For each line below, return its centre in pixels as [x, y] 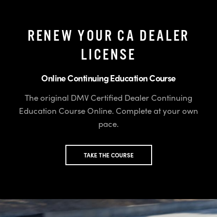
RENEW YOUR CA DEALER [108, 37]
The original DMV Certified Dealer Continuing [108, 97]
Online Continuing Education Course [108, 78]
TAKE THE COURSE [108, 155]
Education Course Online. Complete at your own [108, 110]
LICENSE [108, 55]
